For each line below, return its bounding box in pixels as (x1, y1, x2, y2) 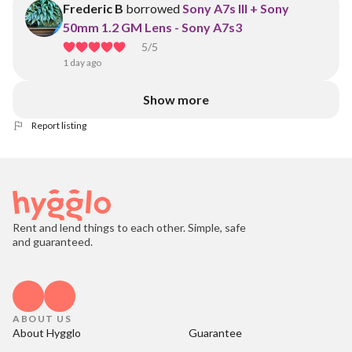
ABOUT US (13, 313, 71, 324)
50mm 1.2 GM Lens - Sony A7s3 (63, 20, 242, 35)
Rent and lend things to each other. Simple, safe (13, 221, 246, 234)
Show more (143, 92, 209, 107)
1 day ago (63, 57, 101, 68)
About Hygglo (13, 326, 81, 339)
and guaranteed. (13, 235, 93, 248)
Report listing (31, 119, 86, 131)
